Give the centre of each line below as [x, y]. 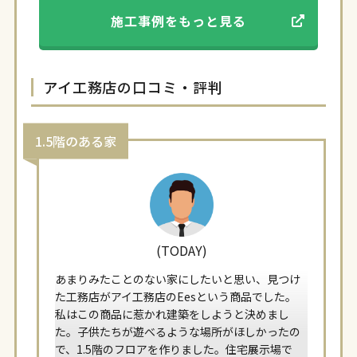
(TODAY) [181, 251]
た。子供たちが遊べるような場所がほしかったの [178, 332]
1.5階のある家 [76, 141]
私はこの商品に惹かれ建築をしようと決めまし [173, 314]
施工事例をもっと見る [178, 21]
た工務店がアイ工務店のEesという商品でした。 [176, 297]
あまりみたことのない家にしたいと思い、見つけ [178, 279]
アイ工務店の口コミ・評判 [133, 87]
